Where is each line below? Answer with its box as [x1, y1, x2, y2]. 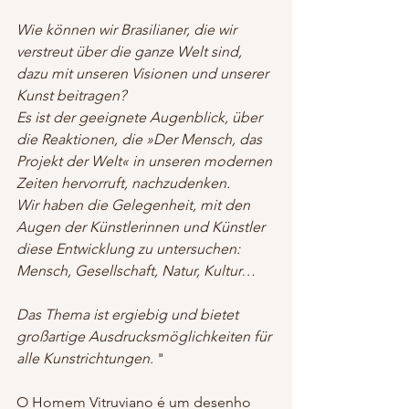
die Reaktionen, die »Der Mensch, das [16, 130, 266, 148]
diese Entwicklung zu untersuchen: [16, 239, 244, 257]
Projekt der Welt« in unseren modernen [16, 152, 276, 170]
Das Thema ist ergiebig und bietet [16, 305, 242, 323]
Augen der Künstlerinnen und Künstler [16, 217, 268, 236]
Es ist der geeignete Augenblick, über [16, 108, 266, 126]
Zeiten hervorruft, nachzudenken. [16, 173, 230, 192]
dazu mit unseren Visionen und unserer [16, 64, 272, 82]
